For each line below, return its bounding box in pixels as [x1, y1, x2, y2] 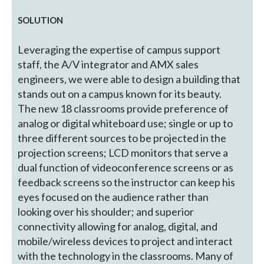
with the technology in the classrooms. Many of [18, 249, 234, 263]
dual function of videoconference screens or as [18, 161, 234, 174]
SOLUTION [18, 15, 64, 26]
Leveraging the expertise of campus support [18, 43, 221, 57]
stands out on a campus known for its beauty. [18, 87, 222, 101]
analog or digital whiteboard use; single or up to [18, 117, 233, 130]
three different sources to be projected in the [18, 131, 227, 145]
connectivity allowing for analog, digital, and [18, 220, 218, 233]
